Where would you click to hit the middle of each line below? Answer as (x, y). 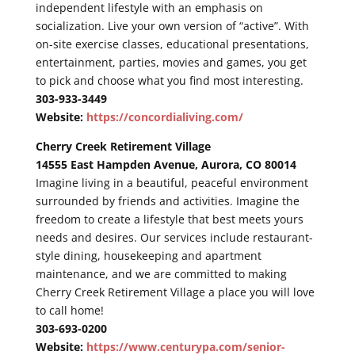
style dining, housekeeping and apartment (148, 255)
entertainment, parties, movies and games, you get (171, 62)
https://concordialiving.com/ (164, 116)
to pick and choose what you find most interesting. (169, 80)
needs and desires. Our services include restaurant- (174, 237)
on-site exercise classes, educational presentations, (172, 44)
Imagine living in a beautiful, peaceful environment (172, 182)
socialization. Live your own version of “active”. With (172, 25)
